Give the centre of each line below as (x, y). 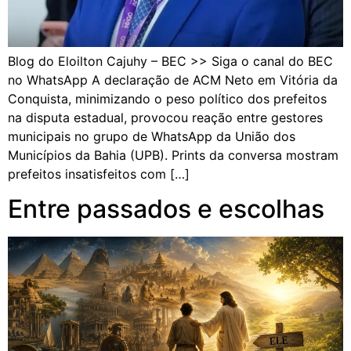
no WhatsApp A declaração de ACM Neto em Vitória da (173, 80)
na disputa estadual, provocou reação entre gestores (165, 117)
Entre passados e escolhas (166, 209)
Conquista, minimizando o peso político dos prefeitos (167, 98)
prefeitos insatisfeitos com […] (99, 174)
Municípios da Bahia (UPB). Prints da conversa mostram (173, 155)
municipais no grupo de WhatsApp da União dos (152, 136)
